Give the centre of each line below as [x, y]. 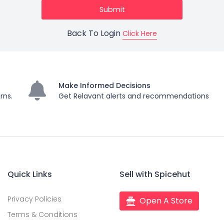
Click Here [140, 33]
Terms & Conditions [42, 214]
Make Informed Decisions [104, 85]
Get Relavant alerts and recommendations [133, 96]
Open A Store [166, 201]
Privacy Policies [34, 199]
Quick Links [30, 174]
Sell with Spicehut [155, 174]
